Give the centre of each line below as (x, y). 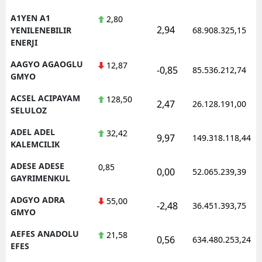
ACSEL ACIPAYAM (45, 98)
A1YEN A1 (30, 18)
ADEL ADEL (33, 132)
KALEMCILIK (35, 144)
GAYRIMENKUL (40, 178)
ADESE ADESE (37, 166)
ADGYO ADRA (38, 199)
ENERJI (24, 42)
